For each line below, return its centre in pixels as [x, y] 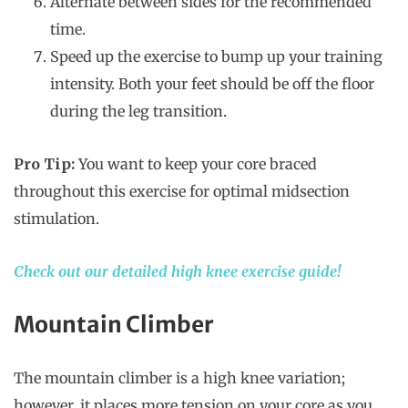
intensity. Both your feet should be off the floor [212, 84]
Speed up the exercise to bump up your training [216, 57]
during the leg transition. [138, 112]
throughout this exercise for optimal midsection [182, 192]
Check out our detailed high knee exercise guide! [177, 272]
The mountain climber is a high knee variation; [179, 378]
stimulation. [58, 219]
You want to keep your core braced [196, 164]
